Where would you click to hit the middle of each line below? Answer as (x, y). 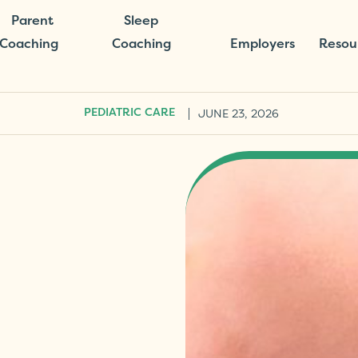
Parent (32, 22)
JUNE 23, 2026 (239, 113)
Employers (263, 45)
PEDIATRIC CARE (129, 113)
